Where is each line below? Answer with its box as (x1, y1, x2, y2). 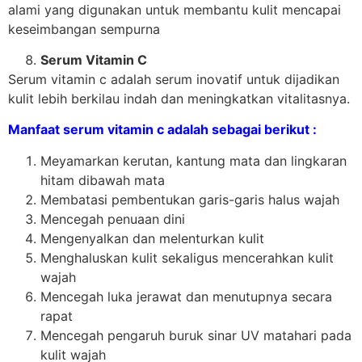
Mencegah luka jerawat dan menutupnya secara (40, 288, 332, 305)
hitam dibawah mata (40, 171, 165, 188)
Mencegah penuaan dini (40, 210, 185, 227)
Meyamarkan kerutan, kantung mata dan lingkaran (40, 152, 347, 169)
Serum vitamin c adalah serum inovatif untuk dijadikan (8, 70, 339, 87)
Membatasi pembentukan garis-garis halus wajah (40, 191, 339, 208)
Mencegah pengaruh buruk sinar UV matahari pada (40, 326, 351, 343)
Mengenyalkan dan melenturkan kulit (40, 229, 264, 246)
